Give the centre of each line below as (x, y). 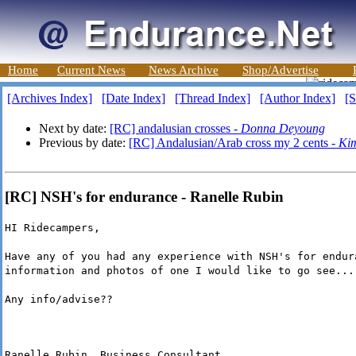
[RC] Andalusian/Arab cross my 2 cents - (234, 143)
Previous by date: (84, 143)
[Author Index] (298, 98)
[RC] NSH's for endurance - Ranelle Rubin (144, 196)
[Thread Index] (213, 98)
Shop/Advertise (281, 70)
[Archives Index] (50, 98)
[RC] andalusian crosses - (175, 128)
